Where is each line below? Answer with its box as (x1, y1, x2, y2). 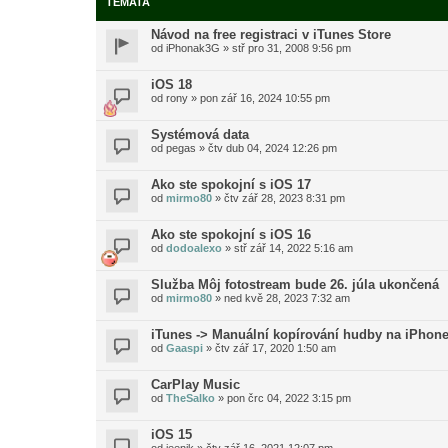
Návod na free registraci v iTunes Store (151, 27, 391, 42)
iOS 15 (151, 427, 192, 442)
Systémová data (151, 127, 249, 142)
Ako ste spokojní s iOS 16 (151, 227, 311, 242)
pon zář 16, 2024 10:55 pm (200, 92, 330, 104)
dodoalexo (166, 242, 222, 254)
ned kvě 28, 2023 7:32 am (224, 292, 350, 304)
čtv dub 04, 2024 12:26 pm (208, 142, 337, 154)
